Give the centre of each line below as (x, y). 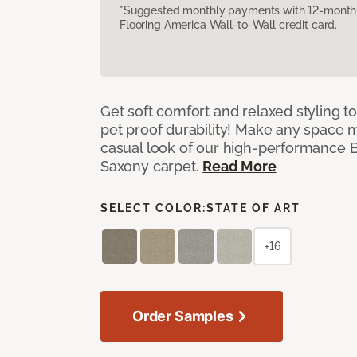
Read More (239, 166)
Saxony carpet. (152, 166)
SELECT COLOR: (153, 208)
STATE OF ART (253, 208)
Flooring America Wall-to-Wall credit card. (229, 24)
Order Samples (183, 316)
